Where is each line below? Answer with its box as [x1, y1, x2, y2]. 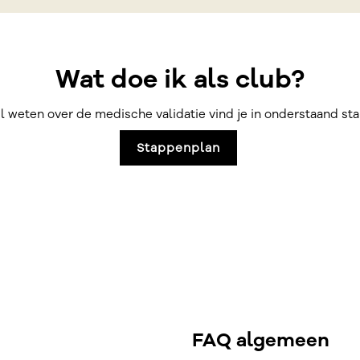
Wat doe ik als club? [55, 62, 305, 96]
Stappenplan [136, 140, 220, 156]
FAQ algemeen [192, 327, 329, 353]
